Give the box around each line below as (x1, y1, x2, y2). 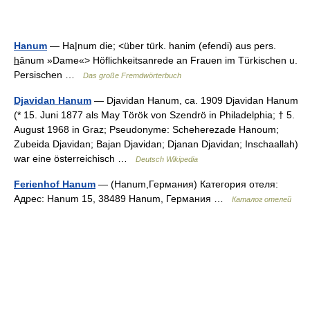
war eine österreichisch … (14, 153, 136, 164)
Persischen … (14, 69, 83, 80)
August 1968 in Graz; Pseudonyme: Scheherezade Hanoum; (14, 124, 279, 135)
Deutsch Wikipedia (136, 155, 198, 163)
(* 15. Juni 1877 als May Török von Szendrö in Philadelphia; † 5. (14, 109, 295, 120)
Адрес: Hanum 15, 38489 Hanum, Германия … (14, 193, 232, 204)
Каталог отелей (232, 195, 291, 203)
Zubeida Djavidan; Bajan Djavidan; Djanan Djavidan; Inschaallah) (14, 138, 298, 149)
